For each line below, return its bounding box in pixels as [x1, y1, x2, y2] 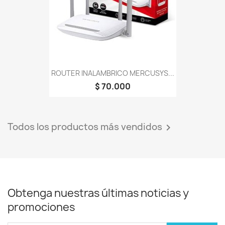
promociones [8, 199, 75, 214]
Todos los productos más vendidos [8, 120, 162, 133]
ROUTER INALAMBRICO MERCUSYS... [51, 68, 174, 78]
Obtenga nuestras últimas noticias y [8, 185, 189, 200]
